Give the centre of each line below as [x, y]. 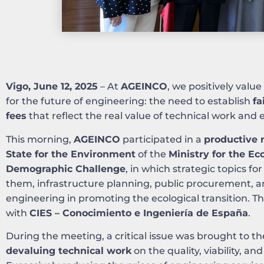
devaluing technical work [69, 251]
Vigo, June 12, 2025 [52, 87]
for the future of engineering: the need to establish [129, 101]
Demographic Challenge [66, 169]
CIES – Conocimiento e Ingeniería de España [139, 213]
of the [152, 154]
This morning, [40, 139]
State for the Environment [71, 154]
